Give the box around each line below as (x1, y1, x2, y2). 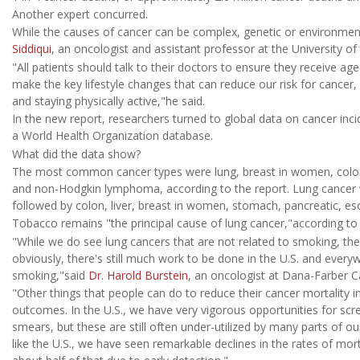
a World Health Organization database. (12, 128, 213, 144)
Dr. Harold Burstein (88, 267, 188, 283)
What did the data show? (12, 145, 141, 162)
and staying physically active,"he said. (12, 92, 205, 108)
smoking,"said (12, 267, 88, 283)
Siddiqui (12, 41, 51, 57)
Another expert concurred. (12, 6, 148, 22)
